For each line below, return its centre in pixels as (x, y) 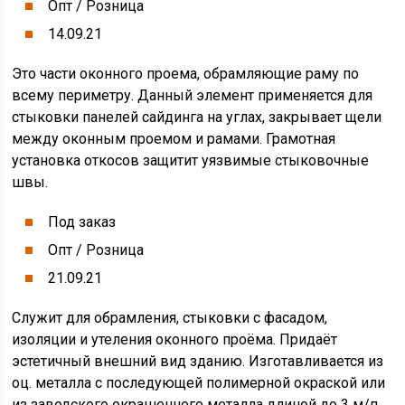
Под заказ (82, 222)
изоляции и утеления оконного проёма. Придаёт (175, 339)
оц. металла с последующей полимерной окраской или (199, 383)
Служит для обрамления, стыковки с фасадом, (170, 318)
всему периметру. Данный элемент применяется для (193, 95)
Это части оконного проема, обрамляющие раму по (186, 74)
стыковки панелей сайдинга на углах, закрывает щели (197, 117)
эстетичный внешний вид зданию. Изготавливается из (198, 361)
